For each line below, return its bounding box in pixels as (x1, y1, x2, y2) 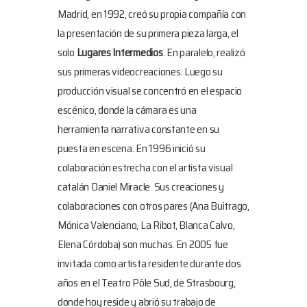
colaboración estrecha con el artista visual (58, 158, 233, 176)
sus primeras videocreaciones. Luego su (58, 62, 223, 80)
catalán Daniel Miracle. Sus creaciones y (58, 177, 225, 195)
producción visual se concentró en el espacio (58, 82, 243, 99)
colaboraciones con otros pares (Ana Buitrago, (58, 197, 249, 214)
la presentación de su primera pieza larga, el (58, 24, 238, 42)
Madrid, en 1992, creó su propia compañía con (58, 5, 247, 23)
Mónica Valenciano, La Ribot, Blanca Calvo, (58, 216, 235, 234)
